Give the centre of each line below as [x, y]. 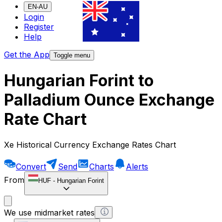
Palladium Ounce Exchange [109, 100]
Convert [31, 166]
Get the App [27, 55]
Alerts [137, 166]
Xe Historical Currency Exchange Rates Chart [90, 144]
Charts [102, 166]
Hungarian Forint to [79, 81]
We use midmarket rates [49, 212]
